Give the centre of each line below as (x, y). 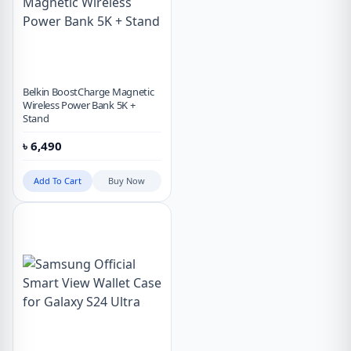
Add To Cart (57, 181)
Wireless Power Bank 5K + (79, 105)
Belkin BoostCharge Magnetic (89, 92)
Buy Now (127, 181)
